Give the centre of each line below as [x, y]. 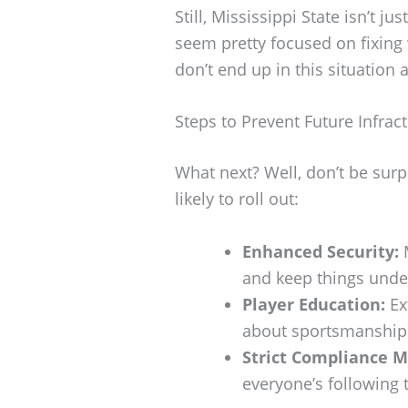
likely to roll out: [237, 199]
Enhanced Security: [321, 252]
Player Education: [314, 305]
